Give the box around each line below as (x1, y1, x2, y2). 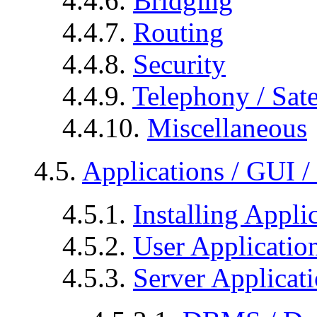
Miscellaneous (147, 112, 307, 143)
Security (133, 48, 226, 79)
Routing (133, 16, 224, 47)
